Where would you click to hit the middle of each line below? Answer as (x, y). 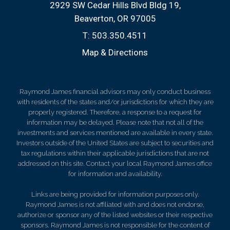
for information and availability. (115, 174)
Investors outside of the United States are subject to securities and (115, 143)
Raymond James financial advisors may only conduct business (115, 92)
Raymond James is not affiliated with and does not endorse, (115, 205)
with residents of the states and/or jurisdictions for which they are (115, 102)
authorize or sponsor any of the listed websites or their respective (115, 215)
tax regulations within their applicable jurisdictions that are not (115, 153)
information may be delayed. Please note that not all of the (115, 122)
